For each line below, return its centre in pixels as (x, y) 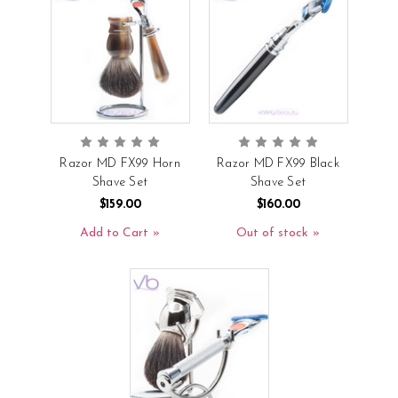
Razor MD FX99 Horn (120, 163)
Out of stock (272, 233)
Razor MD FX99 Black (278, 163)
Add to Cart (114, 233)
